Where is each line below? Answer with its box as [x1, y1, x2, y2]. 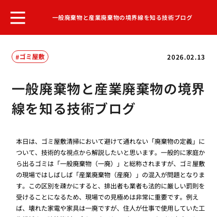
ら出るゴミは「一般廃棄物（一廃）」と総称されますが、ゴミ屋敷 [16, 159, 205, 169]
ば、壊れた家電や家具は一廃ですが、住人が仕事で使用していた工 [16, 203, 205, 213]
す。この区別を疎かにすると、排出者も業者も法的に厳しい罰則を [16, 181, 205, 191]
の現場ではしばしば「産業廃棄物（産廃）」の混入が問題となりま [16, 170, 205, 180]
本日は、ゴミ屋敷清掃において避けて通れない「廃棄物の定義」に [16, 137, 205, 146]
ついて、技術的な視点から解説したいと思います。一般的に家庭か [16, 148, 205, 157]
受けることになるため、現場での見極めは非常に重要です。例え [16, 192, 199, 202]
